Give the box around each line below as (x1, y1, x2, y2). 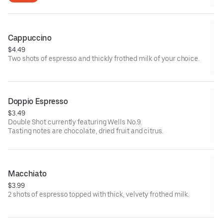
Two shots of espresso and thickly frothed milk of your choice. (8, 54, 200, 62)
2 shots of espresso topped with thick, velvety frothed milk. (8, 190, 190, 198)
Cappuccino (8, 33, 52, 43)
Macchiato (8, 168, 47, 178)
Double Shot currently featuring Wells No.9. (8, 117, 142, 126)
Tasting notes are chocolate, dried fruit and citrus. (8, 126, 164, 135)
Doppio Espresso (8, 96, 68, 106)
